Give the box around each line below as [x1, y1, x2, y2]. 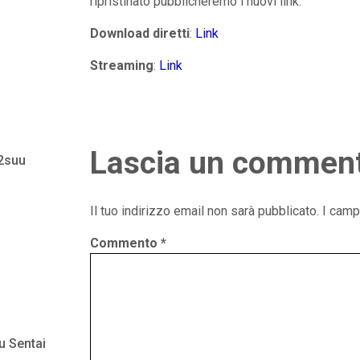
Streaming [90, 57, 153, 73]
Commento [90, 235, 161, 252]
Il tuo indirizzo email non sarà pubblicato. [90, 203, 319, 219]
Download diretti [90, 25, 190, 41]
